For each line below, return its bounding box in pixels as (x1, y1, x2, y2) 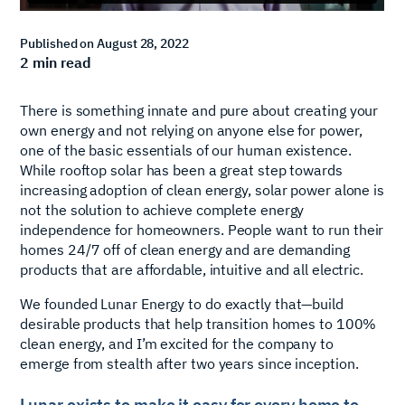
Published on (20, 35, 98, 52)
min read (29, 53, 91, 72)
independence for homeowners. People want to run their (20, 221, 384, 240)
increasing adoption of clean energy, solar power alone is (20, 181, 385, 200)
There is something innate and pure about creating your (20, 101, 379, 120)
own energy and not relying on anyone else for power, (20, 121, 363, 140)
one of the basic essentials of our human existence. (20, 141, 352, 160)
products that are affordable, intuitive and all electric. (20, 260, 364, 279)
